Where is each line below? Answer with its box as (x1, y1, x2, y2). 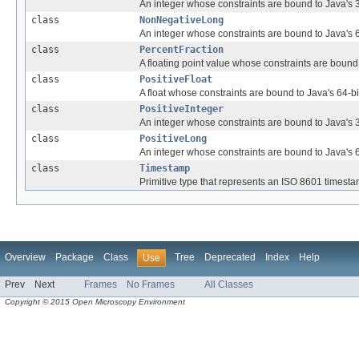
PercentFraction (139, 44, 224, 56)
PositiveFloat (139, 74, 212, 86)
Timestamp (139, 163, 190, 175)
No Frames (127, 279, 175, 291)
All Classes (204, 279, 253, 291)
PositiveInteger (139, 103, 224, 115)
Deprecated (204, 252, 256, 264)
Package (55, 252, 94, 264)
